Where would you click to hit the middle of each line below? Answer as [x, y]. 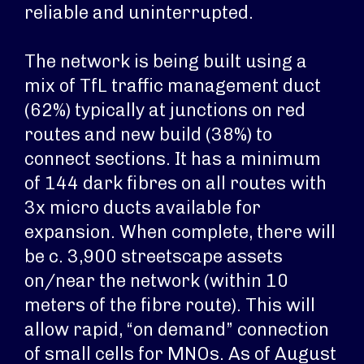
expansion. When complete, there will [180, 232]
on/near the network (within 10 [156, 281]
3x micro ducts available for [143, 208]
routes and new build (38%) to [148, 134]
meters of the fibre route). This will [170, 305]
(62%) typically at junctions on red [165, 110]
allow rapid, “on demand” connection [177, 329]
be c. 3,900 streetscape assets [154, 256]
